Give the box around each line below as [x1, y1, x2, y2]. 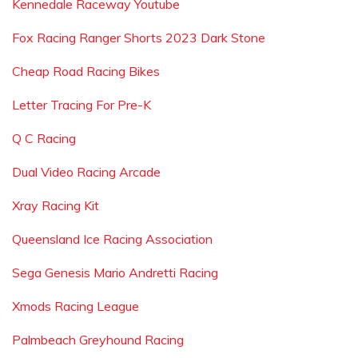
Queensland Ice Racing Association [12, 231, 213, 247]
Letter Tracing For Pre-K [12, 97, 151, 113]
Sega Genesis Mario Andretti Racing [12, 265, 218, 280]
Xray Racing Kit [12, 197, 99, 213]
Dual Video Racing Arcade [12, 164, 161, 180]
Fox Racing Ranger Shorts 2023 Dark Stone [12, 30, 265, 46]
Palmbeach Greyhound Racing [12, 332, 184, 348]
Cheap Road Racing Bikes [12, 63, 160, 79]
